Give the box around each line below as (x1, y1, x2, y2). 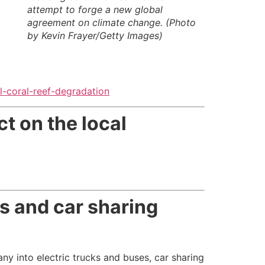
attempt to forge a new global (27, 4, 163, 16)
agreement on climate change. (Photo (27, 17, 196, 29)
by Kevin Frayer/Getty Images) (27, 30, 163, 42)
